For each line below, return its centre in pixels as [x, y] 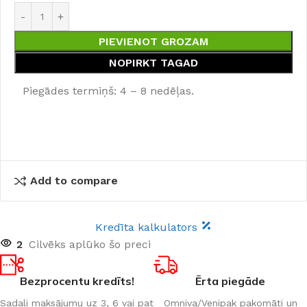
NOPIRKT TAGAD [153, 63]
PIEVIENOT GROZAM [153, 41]
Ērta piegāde [230, 281]
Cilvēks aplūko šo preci [90, 244]
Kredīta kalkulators [148, 227]
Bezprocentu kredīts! [77, 281]
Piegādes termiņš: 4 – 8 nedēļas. [108, 91]
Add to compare [74, 181]
